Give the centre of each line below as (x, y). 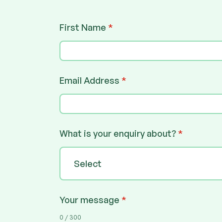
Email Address (90, 80)
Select (88, 163)
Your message (90, 199)
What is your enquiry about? (119, 133)
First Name (84, 27)
